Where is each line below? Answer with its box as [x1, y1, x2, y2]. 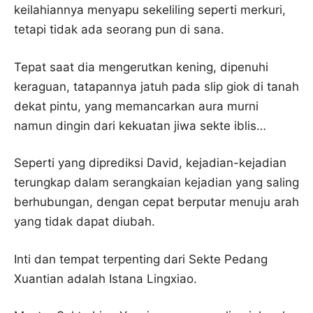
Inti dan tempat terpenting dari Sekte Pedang [14, 252, 268, 266]
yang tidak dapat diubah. [14, 214, 155, 228]
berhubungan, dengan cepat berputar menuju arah [14, 195, 299, 209]
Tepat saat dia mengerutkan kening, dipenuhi [14, 59, 268, 74]
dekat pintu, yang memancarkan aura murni [14, 99, 259, 113]
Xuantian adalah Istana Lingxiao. [14, 271, 197, 286]
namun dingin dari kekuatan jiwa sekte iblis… [14, 118, 266, 133]
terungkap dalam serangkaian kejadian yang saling [14, 175, 299, 189]
